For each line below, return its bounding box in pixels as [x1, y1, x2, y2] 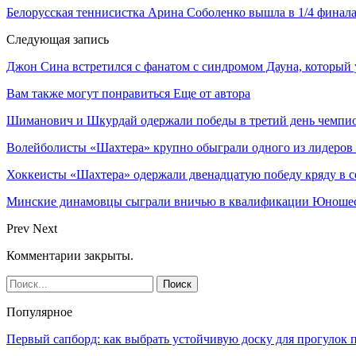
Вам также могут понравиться [6, 86, 170, 100]
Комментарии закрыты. [6, 248, 133, 262]
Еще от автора [173, 86, 250, 100]
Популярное [6, 304, 72, 319]
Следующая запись [6, 32, 109, 46]
